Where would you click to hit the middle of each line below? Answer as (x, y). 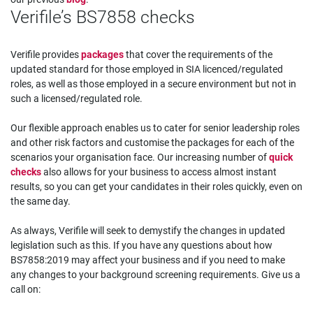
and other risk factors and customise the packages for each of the (152, 143)
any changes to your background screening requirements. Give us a (155, 275)
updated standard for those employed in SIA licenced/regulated (147, 69)
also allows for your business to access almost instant (159, 172)
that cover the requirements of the (199, 54)
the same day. (41, 201)
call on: (26, 289)
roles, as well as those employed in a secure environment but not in (153, 84)
